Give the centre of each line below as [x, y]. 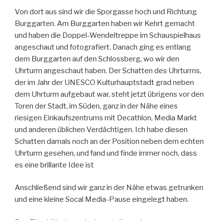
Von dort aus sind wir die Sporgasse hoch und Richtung [106, 12]
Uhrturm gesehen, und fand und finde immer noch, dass [106, 153]
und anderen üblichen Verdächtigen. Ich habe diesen [101, 129]
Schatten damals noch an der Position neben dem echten [109, 141]
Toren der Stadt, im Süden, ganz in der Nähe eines [96, 106]
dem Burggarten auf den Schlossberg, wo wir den [97, 59]
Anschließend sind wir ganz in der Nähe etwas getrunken [109, 188]
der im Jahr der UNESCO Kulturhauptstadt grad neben [104, 82]
